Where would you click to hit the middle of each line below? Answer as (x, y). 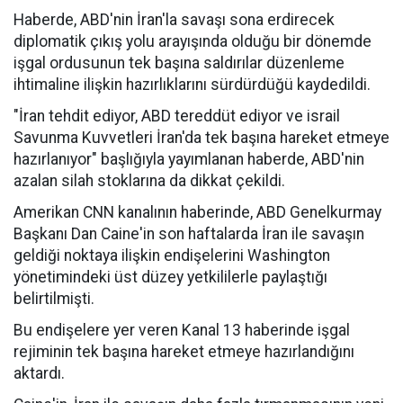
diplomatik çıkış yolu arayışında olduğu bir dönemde (193, 41)
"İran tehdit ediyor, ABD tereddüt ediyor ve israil (177, 116)
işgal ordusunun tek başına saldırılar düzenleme (179, 63)
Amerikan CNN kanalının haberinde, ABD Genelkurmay (197, 212)
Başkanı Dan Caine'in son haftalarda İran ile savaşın (189, 234)
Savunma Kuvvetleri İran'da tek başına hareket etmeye (201, 138)
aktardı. (39, 373)
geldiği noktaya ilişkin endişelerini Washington (172, 255)
